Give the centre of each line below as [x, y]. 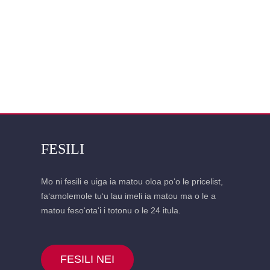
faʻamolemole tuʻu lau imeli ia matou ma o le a [129, 196]
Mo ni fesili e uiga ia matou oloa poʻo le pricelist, [132, 182]
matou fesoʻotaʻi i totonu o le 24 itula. [111, 211]
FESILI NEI [88, 259]
